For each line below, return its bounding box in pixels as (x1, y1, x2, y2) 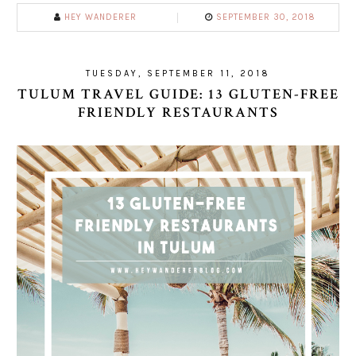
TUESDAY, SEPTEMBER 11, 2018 (86, 68, 270, 79)
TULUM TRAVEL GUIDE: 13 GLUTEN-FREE (17, 85, 339, 104)
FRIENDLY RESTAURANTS (77, 103, 279, 122)
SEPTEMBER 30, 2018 (216, 12, 315, 23)
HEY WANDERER (64, 12, 137, 23)
